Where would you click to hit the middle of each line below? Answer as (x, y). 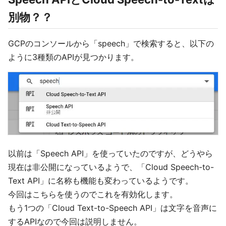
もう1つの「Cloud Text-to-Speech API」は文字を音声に (112, 208)
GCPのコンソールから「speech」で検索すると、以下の (111, 43)
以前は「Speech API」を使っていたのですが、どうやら (110, 154)
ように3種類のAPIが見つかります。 (73, 57)
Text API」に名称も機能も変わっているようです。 (101, 181)
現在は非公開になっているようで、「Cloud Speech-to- (111, 167)
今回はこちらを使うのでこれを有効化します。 (93, 194)
